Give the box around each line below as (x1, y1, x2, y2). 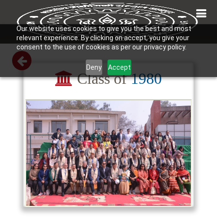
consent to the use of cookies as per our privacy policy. (16, 43, 186, 51)
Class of (73, 70, 131, 87)
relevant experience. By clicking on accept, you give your (16, 34, 189, 42)
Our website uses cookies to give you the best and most (16, 25, 191, 32)
